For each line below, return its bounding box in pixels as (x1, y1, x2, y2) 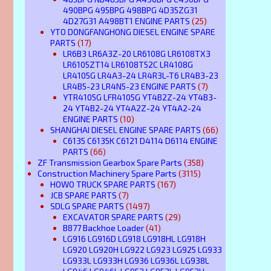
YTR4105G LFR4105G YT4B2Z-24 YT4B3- (63, 91, 217, 102)
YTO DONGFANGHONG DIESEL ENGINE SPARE (50, 26, 215, 37)
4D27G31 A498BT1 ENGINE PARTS (63, 15, 190, 26)
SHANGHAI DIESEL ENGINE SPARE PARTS (50, 124, 201, 135)
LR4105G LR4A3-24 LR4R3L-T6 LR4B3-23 (63, 70, 218, 80)
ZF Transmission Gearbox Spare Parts (38, 157, 182, 168)
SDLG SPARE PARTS (50, 200, 124, 211)
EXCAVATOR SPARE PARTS (63, 211, 163, 222)
